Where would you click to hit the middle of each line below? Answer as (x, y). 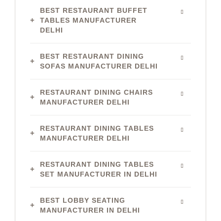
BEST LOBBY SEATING (83, 200)
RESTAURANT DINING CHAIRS (96, 92)
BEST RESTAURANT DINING (92, 56)
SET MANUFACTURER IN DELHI (99, 174)
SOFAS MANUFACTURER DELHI (99, 66)
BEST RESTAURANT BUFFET (94, 10)
